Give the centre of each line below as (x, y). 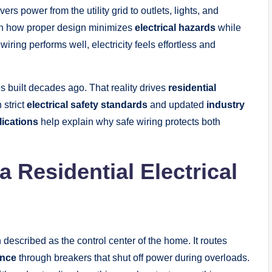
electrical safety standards (87, 105)
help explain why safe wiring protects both (129, 122)
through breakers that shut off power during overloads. (133, 258)
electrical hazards (175, 28)
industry (226, 105)
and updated (177, 105)
